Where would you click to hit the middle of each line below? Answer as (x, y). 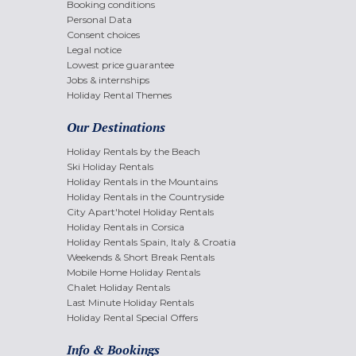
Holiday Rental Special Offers (132, 318)
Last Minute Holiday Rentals (130, 303)
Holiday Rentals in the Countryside (145, 197)
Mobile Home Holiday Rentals (133, 273)
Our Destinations (116, 128)
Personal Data (99, 20)
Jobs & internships (108, 80)
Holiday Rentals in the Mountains (142, 182)
